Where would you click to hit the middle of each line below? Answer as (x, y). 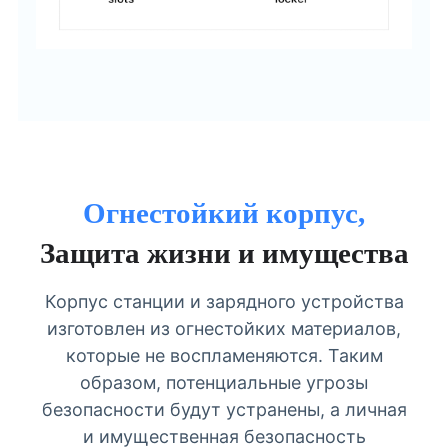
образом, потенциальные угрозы (224, 383)
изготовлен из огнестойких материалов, (224, 329)
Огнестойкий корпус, (224, 212)
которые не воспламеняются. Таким (224, 356)
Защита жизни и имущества (224, 252)
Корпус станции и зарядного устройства (224, 302)
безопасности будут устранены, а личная (224, 410)
